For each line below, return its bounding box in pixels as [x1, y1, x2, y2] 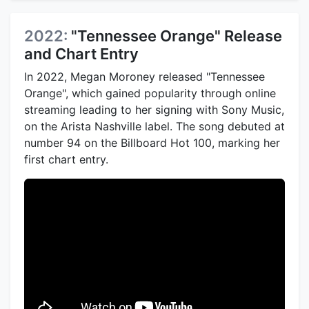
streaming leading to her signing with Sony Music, [24, 103, 284, 117]
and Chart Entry [24, 45, 139, 63]
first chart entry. [24, 152, 108, 167]
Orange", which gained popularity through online [24, 86, 276, 101]
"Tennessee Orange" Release [71, 27, 282, 46]
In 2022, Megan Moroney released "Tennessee [24, 70, 265, 84]
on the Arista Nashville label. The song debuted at [24, 119, 285, 134]
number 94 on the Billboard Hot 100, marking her [24, 136, 280, 150]
